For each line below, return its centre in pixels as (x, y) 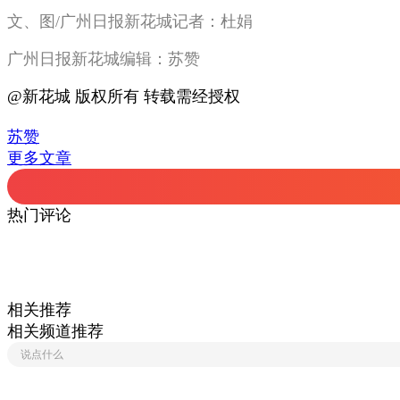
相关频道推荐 (55, 331)
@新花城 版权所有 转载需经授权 (124, 96)
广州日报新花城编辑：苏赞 (104, 59)
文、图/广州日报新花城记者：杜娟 (130, 21)
